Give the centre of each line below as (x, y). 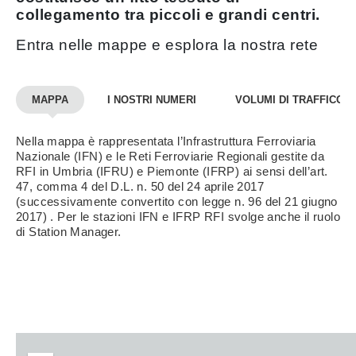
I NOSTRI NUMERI (152, 100)
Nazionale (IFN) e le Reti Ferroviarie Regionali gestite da (170, 156)
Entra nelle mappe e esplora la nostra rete (167, 45)
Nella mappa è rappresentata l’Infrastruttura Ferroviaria (166, 141)
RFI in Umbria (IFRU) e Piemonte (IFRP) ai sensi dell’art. (172, 171)
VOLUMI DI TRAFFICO (290, 100)
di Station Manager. (69, 232)
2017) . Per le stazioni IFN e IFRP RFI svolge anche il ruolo (178, 217)
